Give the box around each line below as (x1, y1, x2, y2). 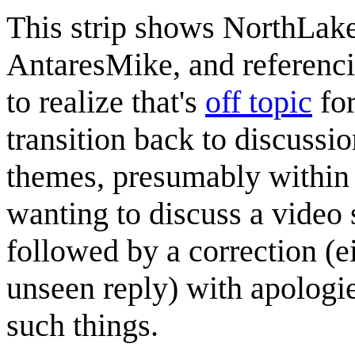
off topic (205, 83, 312, 120)
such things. (6, 307, 158, 343)
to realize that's (6, 83, 205, 120)
